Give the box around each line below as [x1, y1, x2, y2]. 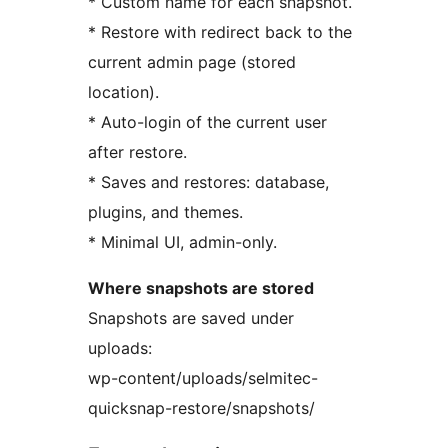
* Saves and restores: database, [88, 172, 329, 193]
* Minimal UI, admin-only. [88, 232, 277, 253]
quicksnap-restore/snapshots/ [88, 398, 315, 419]
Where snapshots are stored [88, 278, 314, 299]
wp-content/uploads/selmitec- [88, 368, 318, 389]
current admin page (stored [88, 52, 296, 73]
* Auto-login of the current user [88, 112, 327, 133]
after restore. [88, 142, 187, 163]
